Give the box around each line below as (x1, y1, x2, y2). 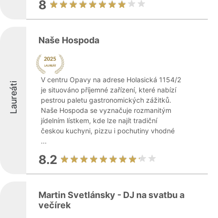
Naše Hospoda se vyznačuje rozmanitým (41, 106, 171, 114)
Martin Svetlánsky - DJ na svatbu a (38, 190, 184, 200)
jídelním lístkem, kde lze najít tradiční (41, 116, 157, 125)
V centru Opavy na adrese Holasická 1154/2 (41, 75, 181, 84)
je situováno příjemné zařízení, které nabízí (41, 86, 176, 94)
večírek (38, 200, 71, 210)
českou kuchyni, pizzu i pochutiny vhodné (41, 127, 175, 135)
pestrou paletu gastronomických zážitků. (41, 96, 171, 104)
